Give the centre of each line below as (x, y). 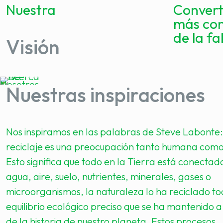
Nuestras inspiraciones (106, 95)
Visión (33, 47)
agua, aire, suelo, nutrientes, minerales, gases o (109, 176)
